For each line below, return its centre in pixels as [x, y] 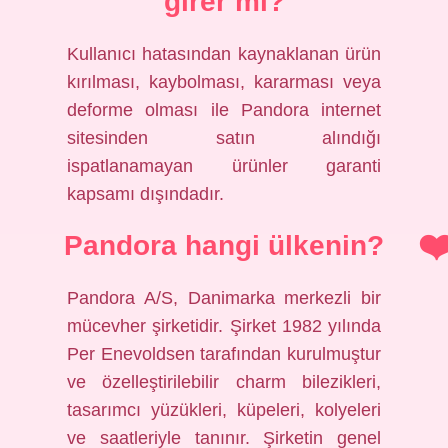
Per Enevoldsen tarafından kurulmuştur [224, 354]
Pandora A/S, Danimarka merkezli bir [224, 298]
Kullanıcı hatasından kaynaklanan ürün [224, 54]
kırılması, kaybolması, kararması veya [224, 82]
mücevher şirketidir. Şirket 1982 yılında [224, 326]
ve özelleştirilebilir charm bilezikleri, [224, 382]
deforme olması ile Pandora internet [224, 110]
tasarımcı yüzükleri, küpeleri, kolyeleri [224, 410]
